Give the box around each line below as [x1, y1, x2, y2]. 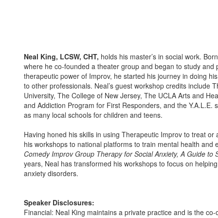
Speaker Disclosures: [24, 198, 94, 207]
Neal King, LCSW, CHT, [24, 52, 99, 61]
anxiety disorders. [24, 168, 78, 178]
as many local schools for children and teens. [24, 110, 163, 120]
